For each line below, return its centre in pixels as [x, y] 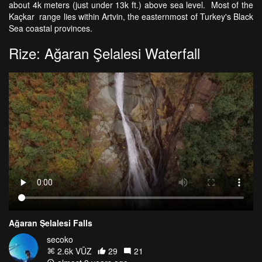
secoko [60, 239]
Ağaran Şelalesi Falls [51, 223]
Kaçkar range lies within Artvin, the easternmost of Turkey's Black [131, 17]
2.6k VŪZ [73, 251]
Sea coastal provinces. [51, 28]
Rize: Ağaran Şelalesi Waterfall [104, 53]
